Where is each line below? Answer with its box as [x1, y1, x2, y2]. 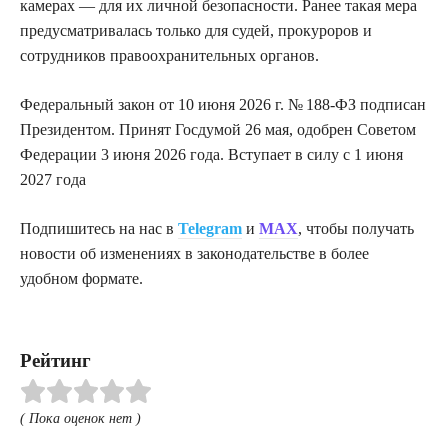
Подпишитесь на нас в [20, 219, 178, 237]
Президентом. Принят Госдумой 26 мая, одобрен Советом [20, 120, 416, 138]
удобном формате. [20, 269, 143, 287]
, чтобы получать [298, 219, 414, 237]
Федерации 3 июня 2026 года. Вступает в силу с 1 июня [20, 145, 403, 163]
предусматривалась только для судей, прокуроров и [20, 21, 372, 39]
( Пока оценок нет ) [20, 409, 141, 426]
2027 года [20, 170, 86, 188]
